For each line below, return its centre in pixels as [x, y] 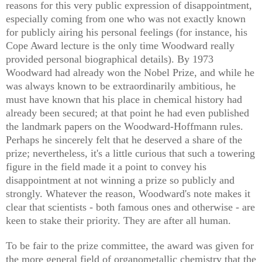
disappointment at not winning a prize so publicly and [120, 180]
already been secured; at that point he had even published [127, 113]
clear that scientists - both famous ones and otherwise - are [130, 207]
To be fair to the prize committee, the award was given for [130, 245]
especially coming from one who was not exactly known [126, 18]
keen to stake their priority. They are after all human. [118, 220]
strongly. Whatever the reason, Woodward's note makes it [128, 193]
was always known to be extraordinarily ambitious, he [121, 86]
